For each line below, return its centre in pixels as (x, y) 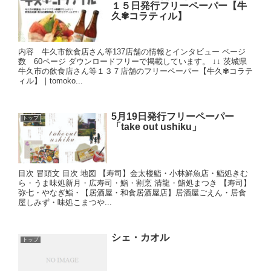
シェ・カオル (140, 237)
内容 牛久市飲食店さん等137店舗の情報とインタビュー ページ (132, 52)
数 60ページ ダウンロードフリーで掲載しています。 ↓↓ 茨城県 (132, 62)
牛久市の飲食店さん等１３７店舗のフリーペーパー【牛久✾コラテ (135, 71)
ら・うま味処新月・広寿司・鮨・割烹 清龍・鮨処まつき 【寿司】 (135, 183)
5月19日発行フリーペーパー (172, 116)
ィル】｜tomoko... (51, 81)
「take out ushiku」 (156, 126)
